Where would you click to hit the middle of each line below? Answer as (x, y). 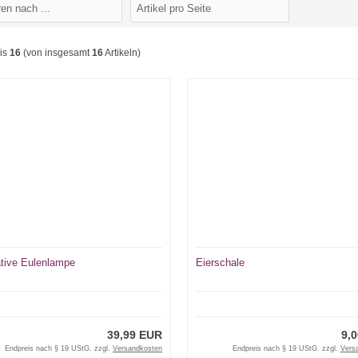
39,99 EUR (134, 334)
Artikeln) (122, 53)
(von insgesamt (56, 53)
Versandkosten (137, 348)
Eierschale (220, 262)
